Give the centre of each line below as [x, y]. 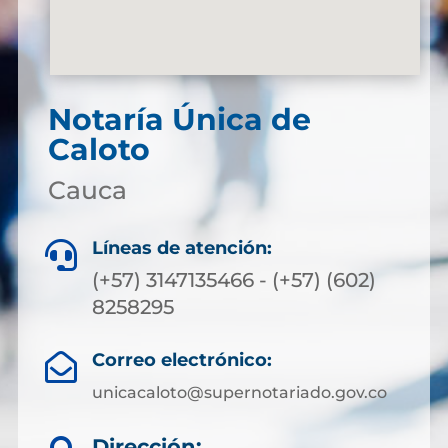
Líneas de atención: [182, 248]
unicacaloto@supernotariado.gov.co [239, 392]
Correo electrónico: [181, 360]
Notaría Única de [179, 119]
